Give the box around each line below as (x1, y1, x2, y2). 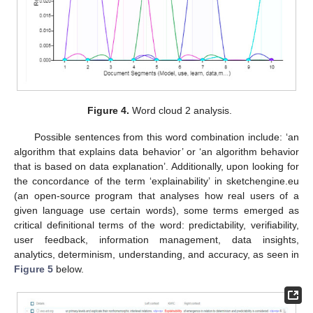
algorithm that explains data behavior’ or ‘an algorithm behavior (14, 145, 299, 157)
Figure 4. (87, 104, 129, 116)
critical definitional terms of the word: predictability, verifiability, (14, 219, 299, 231)
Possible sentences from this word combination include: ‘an (34, 131, 299, 143)
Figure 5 (14, 263, 53, 275)
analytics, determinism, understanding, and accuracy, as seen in (14, 248, 299, 260)
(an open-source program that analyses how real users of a (14, 189, 299, 201)
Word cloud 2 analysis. (129, 104, 232, 116)
